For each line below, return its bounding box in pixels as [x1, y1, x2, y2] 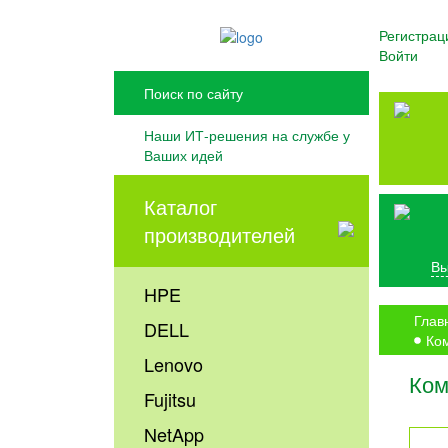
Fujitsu [144, 386, 197, 413]
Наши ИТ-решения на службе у [144, 125, 351, 146]
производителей [144, 220, 296, 250]
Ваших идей [144, 145, 224, 166]
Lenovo [144, 351, 204, 378]
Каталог [144, 192, 218, 222]
